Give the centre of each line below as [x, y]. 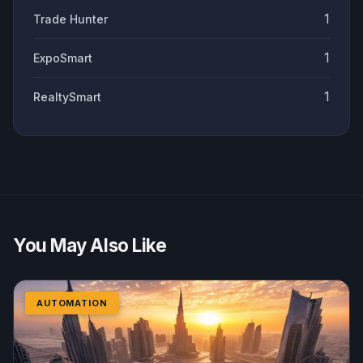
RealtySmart [67, 97]
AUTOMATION [72, 303]
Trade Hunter [70, 19]
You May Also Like [90, 246]
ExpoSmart [63, 58]
